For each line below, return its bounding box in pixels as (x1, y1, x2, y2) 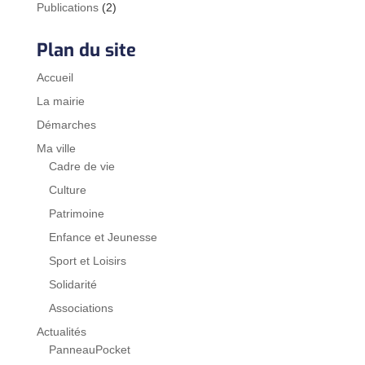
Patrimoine (48, 206, 104, 220)
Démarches (36, 117, 96, 131)
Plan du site (36, 37, 136, 62)
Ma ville (36, 141, 76, 155)
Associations (48, 301, 113, 314)
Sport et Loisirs (48, 253, 126, 267)
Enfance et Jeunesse (48, 230, 157, 244)
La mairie (36, 94, 85, 108)
